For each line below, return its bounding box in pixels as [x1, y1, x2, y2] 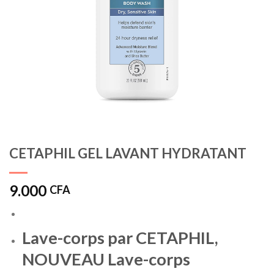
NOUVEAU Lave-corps [21, 248, 190, 269]
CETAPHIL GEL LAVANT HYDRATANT [9, 145, 246, 162]
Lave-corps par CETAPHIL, [21, 227, 218, 248]
